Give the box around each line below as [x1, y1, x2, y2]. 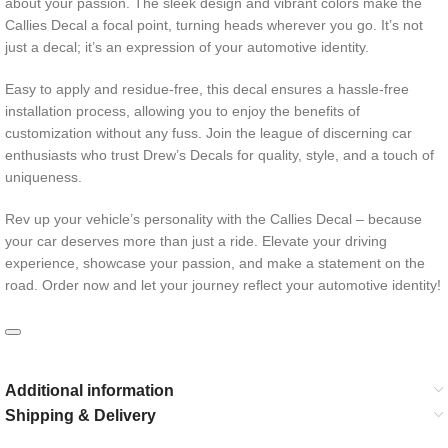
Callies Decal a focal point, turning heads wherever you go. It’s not [5, 17, 423, 33]
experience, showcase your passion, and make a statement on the [5, 255, 425, 271]
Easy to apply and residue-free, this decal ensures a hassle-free [5, 81, 409, 97]
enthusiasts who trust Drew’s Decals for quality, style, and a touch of [5, 147, 434, 163]
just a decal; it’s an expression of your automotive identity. [5, 39, 369, 55]
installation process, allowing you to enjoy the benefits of [5, 103, 360, 119]
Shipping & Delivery [5, 407, 156, 424]
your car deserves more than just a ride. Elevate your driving [5, 233, 387, 249]
